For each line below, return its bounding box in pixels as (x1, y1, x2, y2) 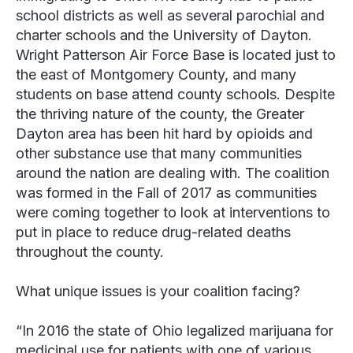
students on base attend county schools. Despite (16, 86, 335, 103)
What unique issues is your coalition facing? (16, 283, 300, 300)
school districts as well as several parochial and (16, 7, 325, 24)
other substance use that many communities (16, 145, 302, 162)
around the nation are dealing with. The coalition (16, 165, 329, 182)
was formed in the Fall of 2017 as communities (16, 184, 317, 202)
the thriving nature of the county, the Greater (16, 106, 304, 123)
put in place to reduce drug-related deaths (16, 224, 291, 241)
